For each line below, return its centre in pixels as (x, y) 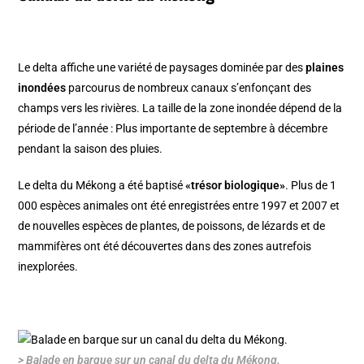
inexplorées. (48, 267)
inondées (42, 88)
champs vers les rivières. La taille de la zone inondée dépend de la (180, 108)
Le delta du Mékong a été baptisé (102, 186)
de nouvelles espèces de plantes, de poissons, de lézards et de (172, 226)
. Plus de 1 (311, 186)
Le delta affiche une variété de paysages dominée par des (162, 68)
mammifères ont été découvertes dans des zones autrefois (165, 247)
